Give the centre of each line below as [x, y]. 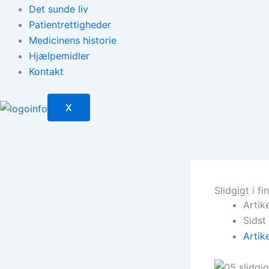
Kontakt [46, 71]
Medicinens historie [73, 40]
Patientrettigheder [70, 25]
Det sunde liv [59, 9]
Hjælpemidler [59, 56]
